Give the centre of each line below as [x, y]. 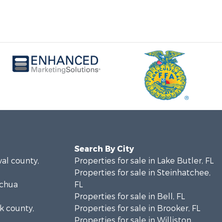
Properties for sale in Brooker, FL [137, 208]
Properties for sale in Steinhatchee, [142, 173]
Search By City [104, 149]
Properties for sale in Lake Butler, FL [144, 161]
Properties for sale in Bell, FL [129, 196]
